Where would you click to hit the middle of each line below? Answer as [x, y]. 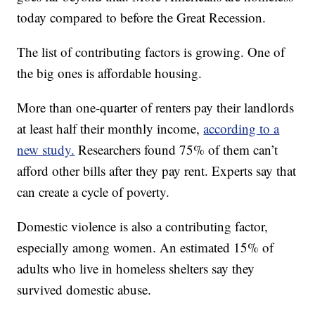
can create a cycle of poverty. [94, 192]
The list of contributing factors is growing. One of [151, 52]
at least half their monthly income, [110, 129]
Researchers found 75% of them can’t [178, 150]
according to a [242, 129]
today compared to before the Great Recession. [142, 18]
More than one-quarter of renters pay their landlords [156, 108]
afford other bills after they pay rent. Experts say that [157, 171]
